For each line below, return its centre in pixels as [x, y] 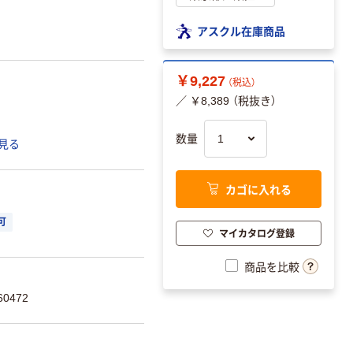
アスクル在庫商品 [241, 30]
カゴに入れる [258, 189]
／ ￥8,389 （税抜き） [226, 101]
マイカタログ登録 [256, 232]
